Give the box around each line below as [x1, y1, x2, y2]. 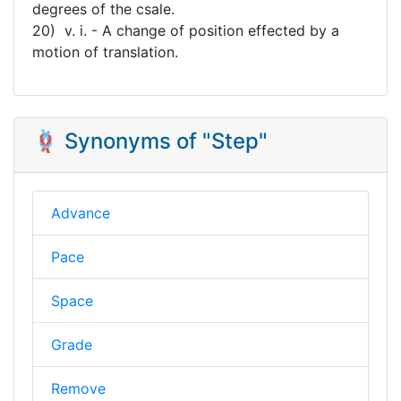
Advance [51, 203, 110, 222]
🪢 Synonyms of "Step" [32, 127, 268, 154]
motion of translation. [32, 42, 178, 61]
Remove [51, 379, 106, 397]
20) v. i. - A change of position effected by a [32, 21, 339, 39]
